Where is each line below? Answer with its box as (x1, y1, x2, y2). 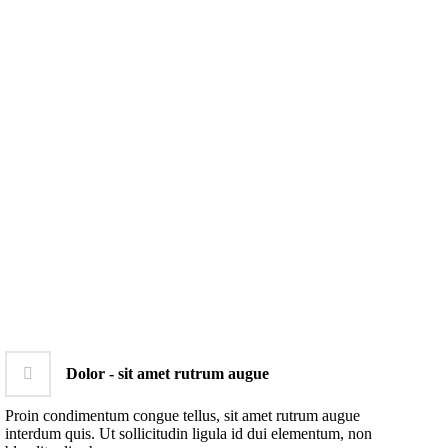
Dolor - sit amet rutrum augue (66, 364, 270, 382)
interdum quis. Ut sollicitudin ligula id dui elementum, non (5, 424, 373, 442)
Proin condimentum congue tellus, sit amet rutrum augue (5, 406, 361, 424)
